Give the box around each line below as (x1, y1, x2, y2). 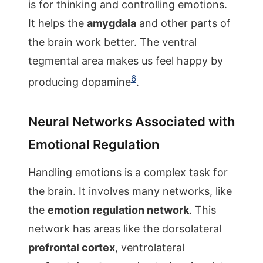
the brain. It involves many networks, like (28, 185, 232, 197)
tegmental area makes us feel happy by (28, 55, 223, 67)
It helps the (28, 17, 87, 29)
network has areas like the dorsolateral (28, 222, 221, 235)
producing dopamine (28, 76, 131, 88)
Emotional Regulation (28, 137, 159, 152)
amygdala (87, 17, 136, 29)
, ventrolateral (115, 241, 184, 254)
